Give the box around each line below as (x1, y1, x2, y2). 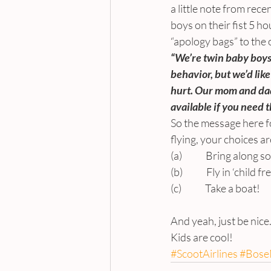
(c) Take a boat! (171, 181, 260, 195)
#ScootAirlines (171, 246, 238, 260)
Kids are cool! (171, 230, 233, 244)
